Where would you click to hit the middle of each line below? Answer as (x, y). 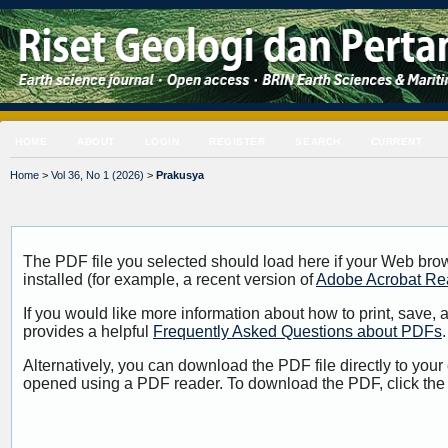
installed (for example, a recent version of (169, 280)
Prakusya (180, 175)
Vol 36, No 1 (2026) (97, 175)
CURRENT (396, 141)
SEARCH (318, 141)
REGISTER (237, 141)
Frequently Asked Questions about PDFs (297, 332)
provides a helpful (88, 332)
